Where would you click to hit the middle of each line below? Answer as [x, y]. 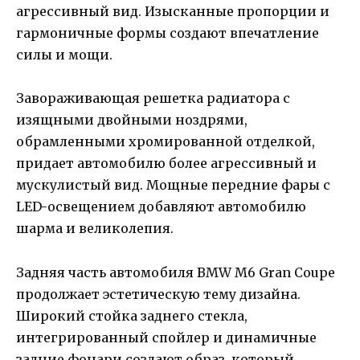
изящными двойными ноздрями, [132, 120]
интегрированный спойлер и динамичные [166, 337]
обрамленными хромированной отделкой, [166, 142]
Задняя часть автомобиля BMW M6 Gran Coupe [176, 272]
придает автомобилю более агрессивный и [166, 164]
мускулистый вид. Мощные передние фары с [173, 185]
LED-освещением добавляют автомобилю [161, 207]
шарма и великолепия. [95, 229]
